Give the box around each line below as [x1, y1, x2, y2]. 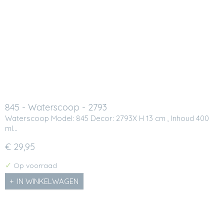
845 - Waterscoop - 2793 [5, 101, 107, 113]
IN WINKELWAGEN [17, 176, 78, 186]
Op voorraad [11, 161, 57, 170]
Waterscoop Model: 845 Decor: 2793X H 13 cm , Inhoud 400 [5, 113, 209, 123]
